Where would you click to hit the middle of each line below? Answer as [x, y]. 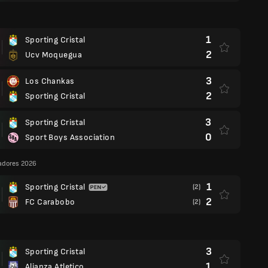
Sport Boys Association [70, 137]
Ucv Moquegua [54, 55]
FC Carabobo [50, 202]
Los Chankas [50, 81]
